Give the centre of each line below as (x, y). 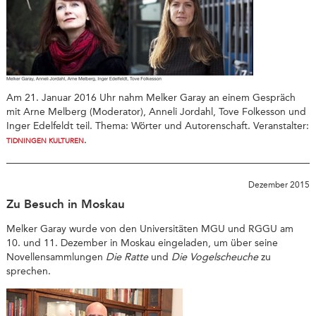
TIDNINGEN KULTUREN (45, 141)
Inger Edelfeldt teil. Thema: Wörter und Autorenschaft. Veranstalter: (157, 126)
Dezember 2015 (279, 184)
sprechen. (28, 271)
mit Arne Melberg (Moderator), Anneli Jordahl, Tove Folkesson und (156, 112)
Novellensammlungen (56, 257)
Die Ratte (127, 257)
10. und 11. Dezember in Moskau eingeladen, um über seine (142, 243)
